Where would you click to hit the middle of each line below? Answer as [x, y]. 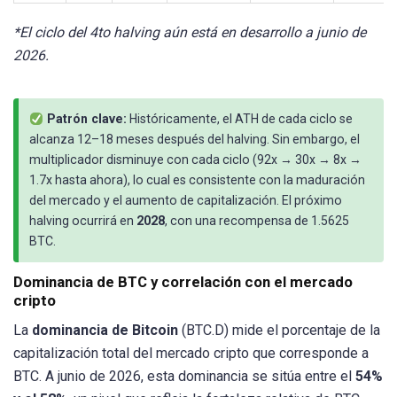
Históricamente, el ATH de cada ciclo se [240, 119]
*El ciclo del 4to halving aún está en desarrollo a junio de [190, 32]
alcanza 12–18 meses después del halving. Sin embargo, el [195, 140]
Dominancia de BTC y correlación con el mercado [183, 282]
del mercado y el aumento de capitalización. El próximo [186, 201]
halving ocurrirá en [83, 221]
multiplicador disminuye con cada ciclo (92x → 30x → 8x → [195, 160]
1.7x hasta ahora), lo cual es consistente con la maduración [197, 180]
